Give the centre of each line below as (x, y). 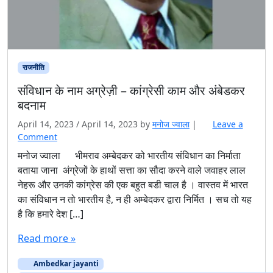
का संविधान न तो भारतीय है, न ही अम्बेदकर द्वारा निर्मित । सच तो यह (135, 200)
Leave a (228, 124)
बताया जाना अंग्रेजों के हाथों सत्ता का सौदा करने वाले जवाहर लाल (132, 170)
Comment (37, 137)
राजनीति (33, 67)
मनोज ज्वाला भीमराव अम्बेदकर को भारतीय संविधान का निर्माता (129, 156)
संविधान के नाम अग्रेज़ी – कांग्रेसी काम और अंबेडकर (131, 91)
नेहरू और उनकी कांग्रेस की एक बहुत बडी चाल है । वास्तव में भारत (133, 185)
